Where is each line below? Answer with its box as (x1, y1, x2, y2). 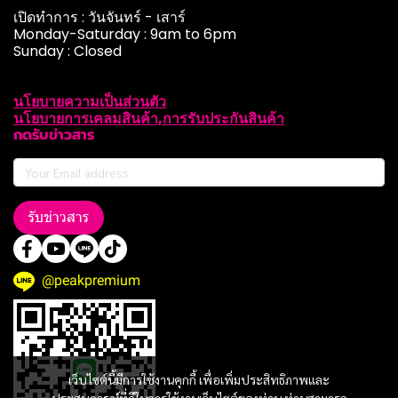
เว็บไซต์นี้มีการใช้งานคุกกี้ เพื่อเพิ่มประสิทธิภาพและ (68, 371, 330, 387)
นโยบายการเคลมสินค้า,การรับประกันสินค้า (13, 108, 284, 129)
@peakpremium (42, 272, 140, 289)
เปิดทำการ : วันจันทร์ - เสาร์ (13, 7, 186, 28)
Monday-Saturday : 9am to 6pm (13, 24, 236, 44)
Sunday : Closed (13, 41, 122, 61)
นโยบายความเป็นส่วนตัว (13, 92, 166, 112)
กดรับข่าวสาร (13, 124, 94, 146)
